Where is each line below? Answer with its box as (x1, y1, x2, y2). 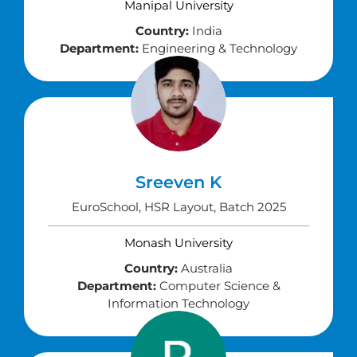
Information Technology (108, 296, 249, 311)
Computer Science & (155, 278, 280, 293)
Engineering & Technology (139, 41, 297, 56)
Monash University (124, 235, 233, 250)
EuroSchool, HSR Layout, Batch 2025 (71, 199, 286, 214)
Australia (178, 261, 233, 276)
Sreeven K (135, 172, 222, 192)
